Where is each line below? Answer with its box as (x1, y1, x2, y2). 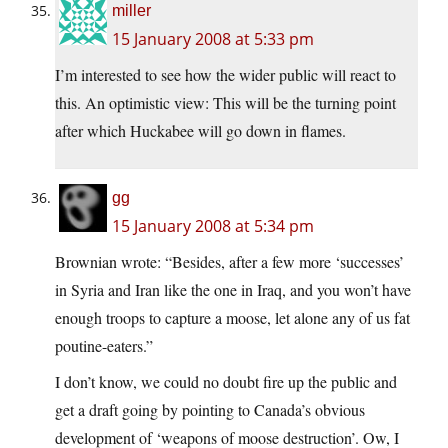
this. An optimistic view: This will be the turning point (55, 92, 396, 114)
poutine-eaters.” (55, 335, 153, 357)
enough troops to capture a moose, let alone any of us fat (55, 307, 410, 329)
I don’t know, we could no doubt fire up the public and (55, 371, 397, 393)
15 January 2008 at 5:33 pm (112, 28, 314, 51)
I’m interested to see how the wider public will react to (55, 64, 396, 86)
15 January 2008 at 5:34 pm (112, 215, 314, 238)
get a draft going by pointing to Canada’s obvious (55, 399, 365, 421)
